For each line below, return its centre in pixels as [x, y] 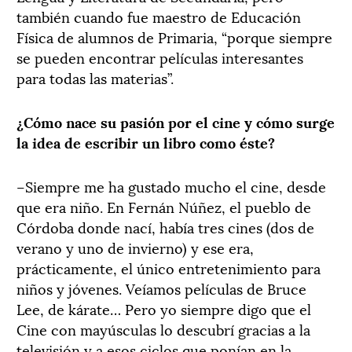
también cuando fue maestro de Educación [159, 16]
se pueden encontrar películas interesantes [160, 57]
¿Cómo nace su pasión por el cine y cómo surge [176, 121]
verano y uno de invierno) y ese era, [135, 247]
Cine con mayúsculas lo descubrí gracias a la [163, 328]
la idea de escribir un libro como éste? [146, 141]
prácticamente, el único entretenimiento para [169, 267]
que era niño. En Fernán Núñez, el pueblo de [164, 206]
